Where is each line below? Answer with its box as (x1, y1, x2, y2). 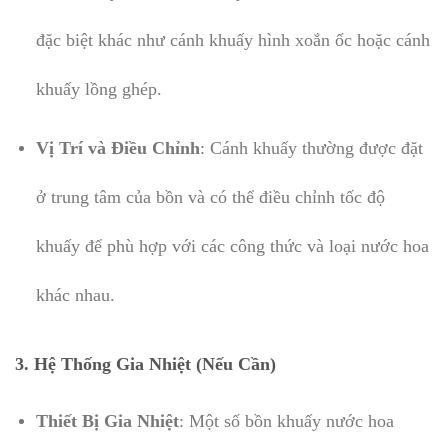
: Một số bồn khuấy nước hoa (178, 411, 394, 432)
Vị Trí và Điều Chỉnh (35, 137, 200, 158)
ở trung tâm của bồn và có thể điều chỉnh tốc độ (35, 186, 385, 207)
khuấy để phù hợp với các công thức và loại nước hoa (35, 235, 429, 256)
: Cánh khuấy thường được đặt (199, 137, 423, 158)
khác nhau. (35, 284, 115, 305)
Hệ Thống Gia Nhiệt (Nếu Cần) (34, 354, 276, 375)
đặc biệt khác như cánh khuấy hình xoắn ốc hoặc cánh (35, 29, 430, 50)
